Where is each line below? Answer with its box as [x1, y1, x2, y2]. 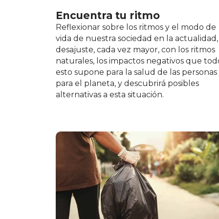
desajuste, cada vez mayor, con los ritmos [56, 45, 215, 55]
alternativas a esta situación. [56, 90, 164, 100]
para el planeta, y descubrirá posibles [56, 79, 199, 88]
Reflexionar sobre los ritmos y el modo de [56, 22, 216, 32]
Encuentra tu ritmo [56, 9, 160, 22]
